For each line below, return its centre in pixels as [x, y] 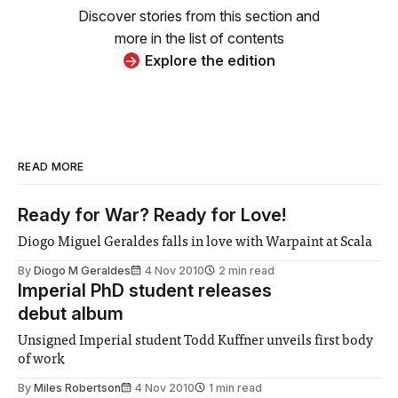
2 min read [247, 270]
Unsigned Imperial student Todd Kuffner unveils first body [196, 341]
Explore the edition [210, 60]
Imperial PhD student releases [145, 290]
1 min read [235, 387]
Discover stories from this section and [199, 16]
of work [42, 359]
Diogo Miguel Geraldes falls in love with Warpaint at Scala [195, 242]
